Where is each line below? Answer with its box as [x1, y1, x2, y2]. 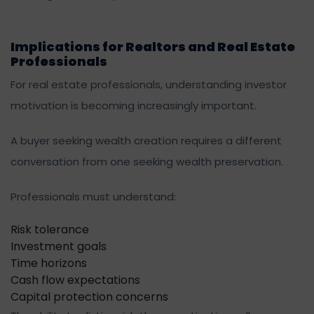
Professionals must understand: [11, 189, 176, 204]
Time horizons [11, 254, 87, 271]
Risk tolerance [11, 221, 89, 238]
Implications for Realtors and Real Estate [11, 37, 295, 55]
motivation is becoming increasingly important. [11, 97, 257, 113]
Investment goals [11, 238, 107, 254]
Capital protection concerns [11, 288, 168, 305]
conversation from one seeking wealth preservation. [11, 153, 283, 169]
